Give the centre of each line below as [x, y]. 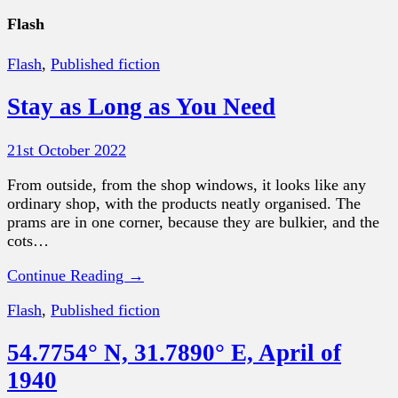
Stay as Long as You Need [141, 107]
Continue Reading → [76, 275]
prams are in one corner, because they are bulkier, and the [193, 222]
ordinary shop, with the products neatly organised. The [184, 203]
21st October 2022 [67, 150]
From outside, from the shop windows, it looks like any [187, 184]
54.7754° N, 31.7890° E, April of [174, 352]
